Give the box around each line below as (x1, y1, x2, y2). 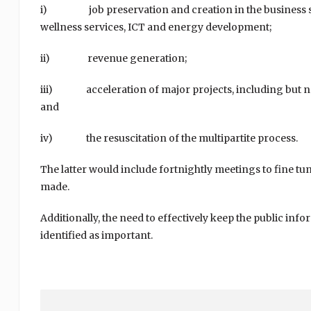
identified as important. (40, 229, 153, 242)
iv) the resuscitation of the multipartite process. (40, 132, 298, 144)
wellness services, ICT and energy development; (40, 21, 271, 33)
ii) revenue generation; (40, 52, 187, 65)
